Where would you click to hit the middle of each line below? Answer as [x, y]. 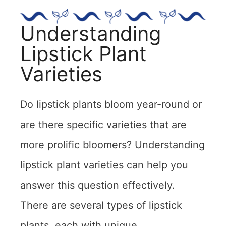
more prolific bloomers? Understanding [112, 145]
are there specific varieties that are [103, 125]
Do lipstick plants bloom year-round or [111, 105]
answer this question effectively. [98, 185]
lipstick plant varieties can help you [104, 165]
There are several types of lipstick [101, 206]
